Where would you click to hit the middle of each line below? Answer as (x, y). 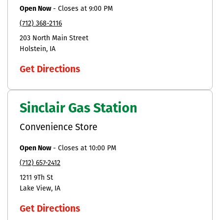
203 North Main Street (54, 38)
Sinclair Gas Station (78, 109)
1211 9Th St (36, 178)
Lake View (35, 189)
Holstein (33, 49)
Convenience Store (58, 128)
